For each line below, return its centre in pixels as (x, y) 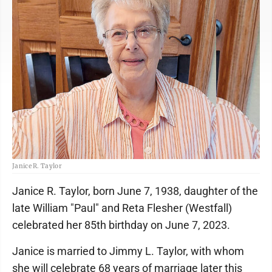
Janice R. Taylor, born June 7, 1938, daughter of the (135, 191)
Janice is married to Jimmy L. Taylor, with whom (128, 251)
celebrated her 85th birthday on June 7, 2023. (121, 225)
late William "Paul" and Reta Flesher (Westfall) (122, 208)
